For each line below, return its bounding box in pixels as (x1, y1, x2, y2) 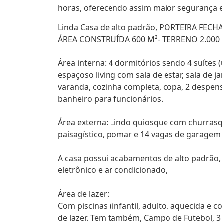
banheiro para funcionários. (58, 93, 163, 104)
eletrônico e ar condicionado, (58, 165, 167, 175)
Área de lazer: (58, 188, 109, 199)
